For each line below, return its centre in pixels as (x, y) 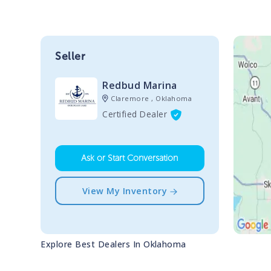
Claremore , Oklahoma (152, 98)
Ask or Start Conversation (130, 158)
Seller (70, 56)
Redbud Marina (140, 85)
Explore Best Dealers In (92, 244)
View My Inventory (125, 191)
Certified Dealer (135, 114)
